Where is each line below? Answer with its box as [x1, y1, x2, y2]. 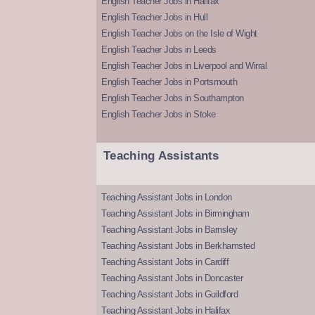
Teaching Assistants [103, 149, 219, 163]
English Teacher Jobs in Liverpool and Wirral [101, 60, 266, 72]
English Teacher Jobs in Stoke [101, 109, 216, 120]
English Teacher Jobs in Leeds [101, 44, 217, 56]
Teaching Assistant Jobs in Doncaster [101, 273, 243, 284]
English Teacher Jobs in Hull [101, 12, 207, 23]
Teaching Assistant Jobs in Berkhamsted [101, 240, 255, 252]
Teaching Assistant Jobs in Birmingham [101, 208, 250, 219]
